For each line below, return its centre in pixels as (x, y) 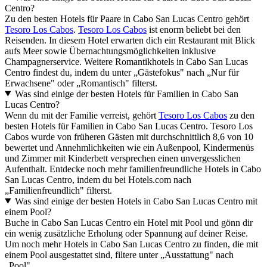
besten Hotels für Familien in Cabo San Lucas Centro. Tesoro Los (129, 126)
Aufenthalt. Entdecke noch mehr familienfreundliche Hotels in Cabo (133, 169)
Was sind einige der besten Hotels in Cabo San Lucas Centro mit (136, 201)
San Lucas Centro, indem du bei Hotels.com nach (98, 179)
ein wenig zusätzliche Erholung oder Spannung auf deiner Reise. (126, 233)
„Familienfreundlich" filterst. (58, 190)
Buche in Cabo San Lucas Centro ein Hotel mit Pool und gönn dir (129, 222)
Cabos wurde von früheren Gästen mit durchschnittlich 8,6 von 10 (129, 136)
